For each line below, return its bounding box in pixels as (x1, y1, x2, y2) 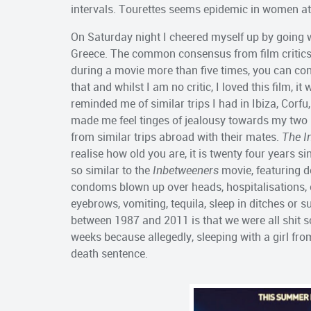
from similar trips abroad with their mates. (71, 128, 282, 144)
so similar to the (71, 162, 153, 178)
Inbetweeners (153, 162, 221, 178)
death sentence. (71, 245, 148, 261)
